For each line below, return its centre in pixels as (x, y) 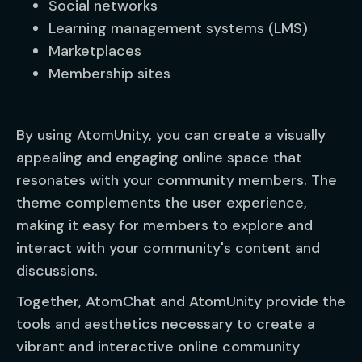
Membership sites (109, 74)
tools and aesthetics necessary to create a (166, 324)
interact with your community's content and (168, 248)
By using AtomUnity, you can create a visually (171, 135)
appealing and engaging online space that (159, 158)
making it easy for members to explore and (164, 225)
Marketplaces (95, 51)
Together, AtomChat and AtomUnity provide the (181, 301)
